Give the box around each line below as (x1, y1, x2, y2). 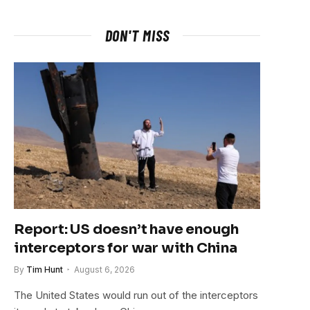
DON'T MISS (104, 26, 170, 44)
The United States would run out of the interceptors (14, 288, 258, 302)
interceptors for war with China (14, 239, 237, 257)
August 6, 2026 (74, 264, 135, 275)
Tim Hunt (26, 264, 63, 275)
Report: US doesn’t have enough (14, 220, 239, 238)
